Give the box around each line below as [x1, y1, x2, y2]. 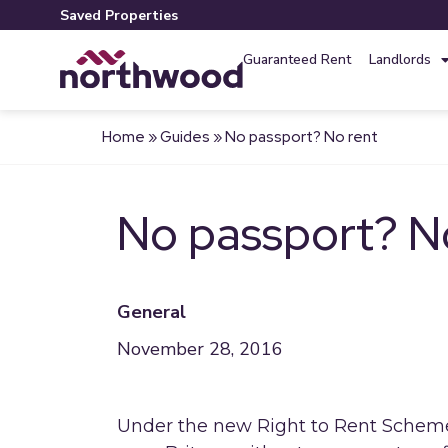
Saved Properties [60, 5, 182, 25]
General [117, 300, 186, 324]
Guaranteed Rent [242, 50, 351, 69]
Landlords [368, 50, 431, 69]
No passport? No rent [225, 126, 378, 147]
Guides [160, 126, 210, 147]
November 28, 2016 [117, 337, 283, 361]
